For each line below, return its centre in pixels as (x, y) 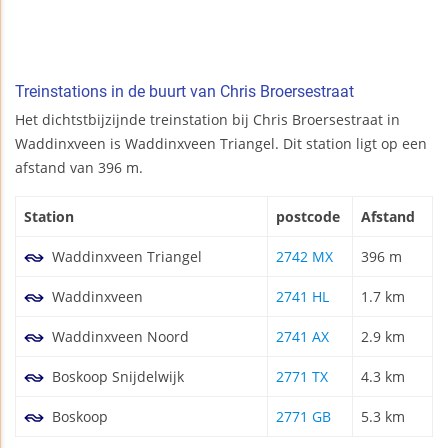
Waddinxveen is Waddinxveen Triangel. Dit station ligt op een (221, 143)
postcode (308, 216)
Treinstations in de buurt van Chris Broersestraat (184, 91)
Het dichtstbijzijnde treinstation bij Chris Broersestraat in (207, 119)
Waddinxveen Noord (118, 336)
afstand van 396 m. (79, 167)
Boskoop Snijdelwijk (116, 376)
